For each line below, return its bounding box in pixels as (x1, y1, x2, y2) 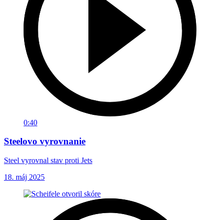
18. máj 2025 (4, 172, 45, 181)
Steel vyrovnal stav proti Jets (4, 156, 92, 165)
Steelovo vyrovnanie (4, 136, 85, 147)
